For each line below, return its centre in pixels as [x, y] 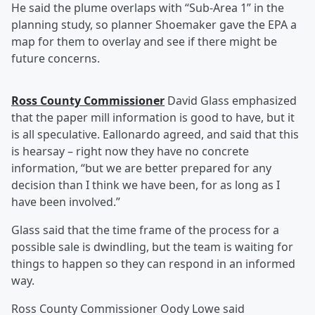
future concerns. [56, 59]
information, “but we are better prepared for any [141, 168]
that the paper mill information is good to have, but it [153, 118]
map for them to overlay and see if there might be [144, 42]
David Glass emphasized [231, 101]
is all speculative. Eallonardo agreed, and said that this [155, 135]
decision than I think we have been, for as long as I [146, 185]
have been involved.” [66, 202]
